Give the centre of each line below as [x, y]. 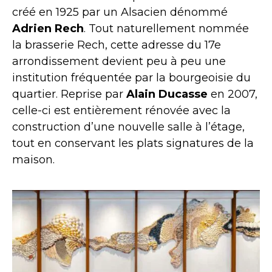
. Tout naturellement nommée [166, 28]
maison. [33, 159]
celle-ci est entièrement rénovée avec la [121, 110]
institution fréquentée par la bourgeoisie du [131, 77]
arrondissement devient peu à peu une [119, 61]
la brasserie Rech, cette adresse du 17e [117, 45]
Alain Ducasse [167, 94]
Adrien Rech [48, 28]
